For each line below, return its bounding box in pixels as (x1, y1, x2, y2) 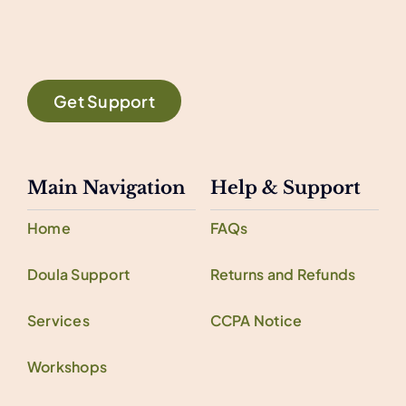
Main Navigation (26, 177, 186, 199)
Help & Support (209, 177, 361, 199)
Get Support (53, 91, 155, 112)
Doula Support (26, 265, 130, 285)
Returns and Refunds (209, 265, 356, 285)
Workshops (26, 357, 108, 377)
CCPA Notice (209, 311, 303, 331)
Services (26, 311, 90, 331)
